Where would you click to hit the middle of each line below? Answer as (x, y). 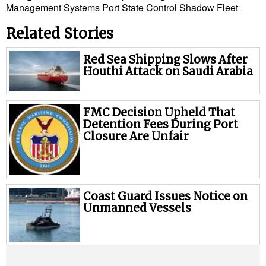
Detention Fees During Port (161, 124)
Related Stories (60, 33)
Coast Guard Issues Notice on (166, 196)
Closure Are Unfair (136, 136)
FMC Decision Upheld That (159, 112)
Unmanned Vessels (137, 208)
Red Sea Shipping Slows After (166, 59)
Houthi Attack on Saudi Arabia (168, 71)
